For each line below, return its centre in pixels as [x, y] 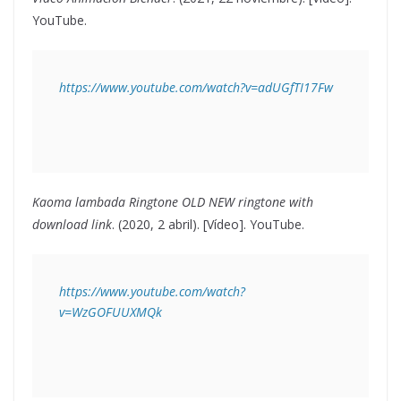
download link [72, 225]
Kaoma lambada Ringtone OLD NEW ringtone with [173, 202]
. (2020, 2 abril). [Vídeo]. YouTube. [208, 225]
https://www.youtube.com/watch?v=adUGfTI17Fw [196, 88]
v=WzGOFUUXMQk [111, 312]
